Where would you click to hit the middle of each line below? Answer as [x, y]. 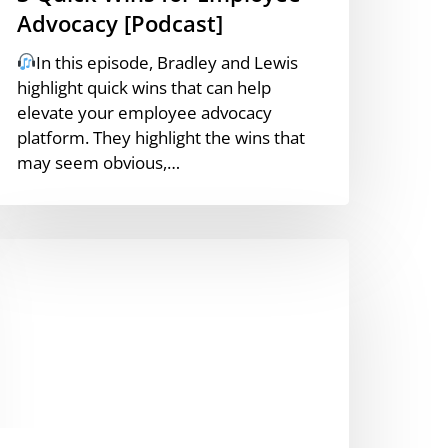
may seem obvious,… [98, 162]
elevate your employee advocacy [144, 112]
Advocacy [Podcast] [120, 22]
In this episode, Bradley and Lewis [167, 62]
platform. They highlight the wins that [161, 137]
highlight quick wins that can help [144, 87]
